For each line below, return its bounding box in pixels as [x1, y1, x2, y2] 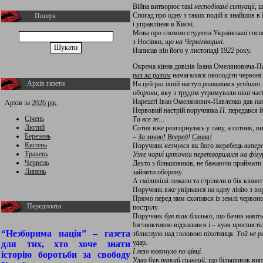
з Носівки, [133, 38, 165, 46]
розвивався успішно [203, 80, 260, 88]
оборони [133, 89, 157, 97]
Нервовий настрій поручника [133, 106, 220, 114]
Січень [25, 114, 44, 123]
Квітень [25, 141, 47, 149]
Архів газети [27, 79, 65, 87]
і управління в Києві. [133, 20, 194, 28]
